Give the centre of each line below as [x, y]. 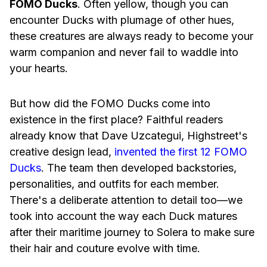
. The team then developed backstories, [139, 168]
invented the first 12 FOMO [181, 152]
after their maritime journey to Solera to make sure [132, 232]
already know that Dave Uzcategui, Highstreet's [128, 136]
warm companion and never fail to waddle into [124, 52]
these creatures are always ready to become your [131, 36]
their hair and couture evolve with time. [105, 249]
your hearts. [39, 69]
